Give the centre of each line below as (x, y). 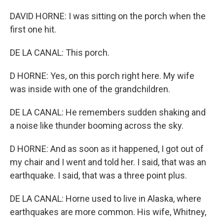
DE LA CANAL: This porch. (60, 53)
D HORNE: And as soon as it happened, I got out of (107, 149)
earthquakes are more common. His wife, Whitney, (108, 212)
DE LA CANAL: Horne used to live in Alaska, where (106, 199)
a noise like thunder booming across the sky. (97, 126)
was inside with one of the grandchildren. (90, 89)
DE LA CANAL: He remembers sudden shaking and (108, 112)
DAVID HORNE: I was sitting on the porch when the (108, 16)
